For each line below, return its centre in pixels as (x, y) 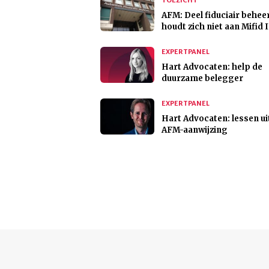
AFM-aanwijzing (195, 130)
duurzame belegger (202, 79)
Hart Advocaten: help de (212, 67)
